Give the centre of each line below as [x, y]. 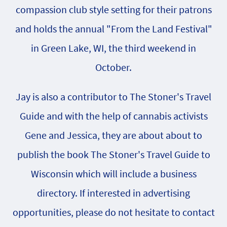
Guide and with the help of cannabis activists [113, 116]
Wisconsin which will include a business [113, 174]
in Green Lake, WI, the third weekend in [113, 48]
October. [113, 67]
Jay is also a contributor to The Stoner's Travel [113, 97]
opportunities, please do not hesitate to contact [113, 212]
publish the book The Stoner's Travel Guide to [113, 154]
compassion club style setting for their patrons [113, 9]
